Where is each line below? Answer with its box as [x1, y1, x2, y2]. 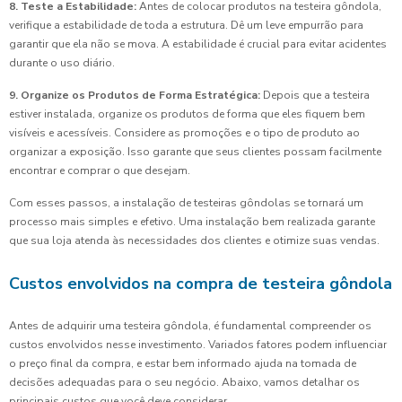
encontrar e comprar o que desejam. [9, 163, 190, 179]
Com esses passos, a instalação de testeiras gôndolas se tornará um [9, 196, 363, 211]
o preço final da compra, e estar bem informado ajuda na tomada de [9, 356, 356, 371]
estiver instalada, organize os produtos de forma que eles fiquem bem [9, 107, 365, 122]
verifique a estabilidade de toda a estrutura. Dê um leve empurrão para [9, 18, 363, 33]
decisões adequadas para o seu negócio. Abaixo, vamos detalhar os [9, 375, 360, 390]
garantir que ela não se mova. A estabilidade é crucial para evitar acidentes [9, 37, 387, 52]
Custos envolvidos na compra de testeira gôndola [9, 273, 392, 295]
